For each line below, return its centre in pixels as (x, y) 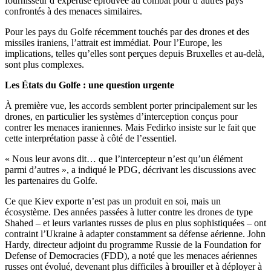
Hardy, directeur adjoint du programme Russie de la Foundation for (133, 245)
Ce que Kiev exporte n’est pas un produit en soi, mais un (113, 201)
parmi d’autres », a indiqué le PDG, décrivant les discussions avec (130, 170)
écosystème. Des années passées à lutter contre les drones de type (129, 212)
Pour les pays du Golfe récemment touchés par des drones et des (127, 32)
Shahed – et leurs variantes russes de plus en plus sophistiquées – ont (135, 223)
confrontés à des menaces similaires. (73, 11)
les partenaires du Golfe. (51, 181)
